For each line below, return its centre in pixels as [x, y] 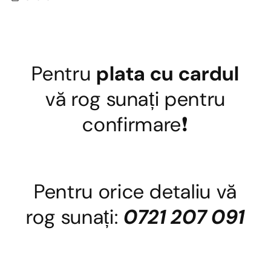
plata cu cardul [168, 73]
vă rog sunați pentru [135, 99]
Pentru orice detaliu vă [135, 191]
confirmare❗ [135, 124]
